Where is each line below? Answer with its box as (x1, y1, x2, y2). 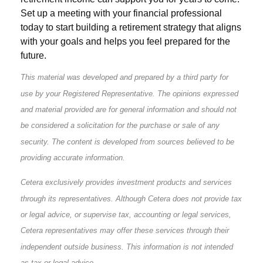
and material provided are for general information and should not (21, 104, 237, 114)
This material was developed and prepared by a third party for (21, 73, 228, 82)
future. (21, 50, 46, 60)
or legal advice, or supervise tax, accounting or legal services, (21, 210, 231, 219)
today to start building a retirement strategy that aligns (21, 22, 241, 32)
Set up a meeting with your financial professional (21, 8, 222, 18)
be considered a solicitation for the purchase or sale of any (21, 120, 220, 130)
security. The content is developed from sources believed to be (21, 137, 234, 146)
